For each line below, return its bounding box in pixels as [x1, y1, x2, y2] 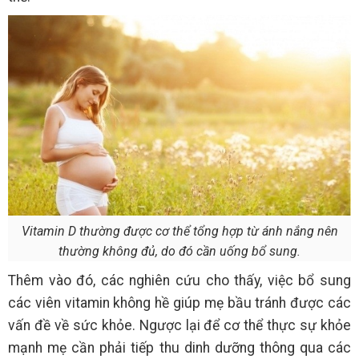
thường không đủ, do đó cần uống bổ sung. [58, 244, 301, 260]
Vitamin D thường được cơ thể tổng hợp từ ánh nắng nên [21, 224, 338, 240]
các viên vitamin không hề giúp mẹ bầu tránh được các [8, 295, 351, 312]
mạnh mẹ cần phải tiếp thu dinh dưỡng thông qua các [8, 340, 351, 357]
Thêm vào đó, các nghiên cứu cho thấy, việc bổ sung [8, 272, 351, 289]
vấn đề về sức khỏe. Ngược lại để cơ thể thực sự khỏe [8, 317, 351, 334]
